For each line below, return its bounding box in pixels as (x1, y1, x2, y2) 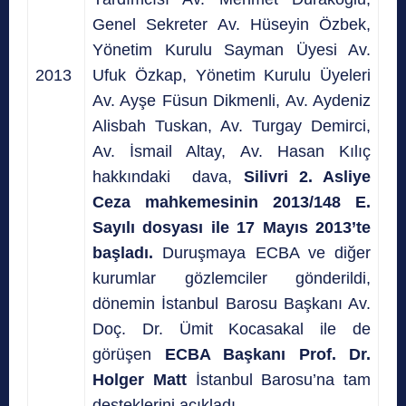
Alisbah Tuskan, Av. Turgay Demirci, (92, 116, 371, 135)
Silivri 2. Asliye (243, 167, 372, 186)
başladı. (92, 243, 153, 262)
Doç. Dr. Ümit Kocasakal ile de (92, 319, 371, 338)
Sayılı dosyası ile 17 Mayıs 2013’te (92, 217, 371, 237)
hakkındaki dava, (92, 167, 244, 186)
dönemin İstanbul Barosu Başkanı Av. (92, 294, 371, 313)
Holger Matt (92, 370, 187, 389)
